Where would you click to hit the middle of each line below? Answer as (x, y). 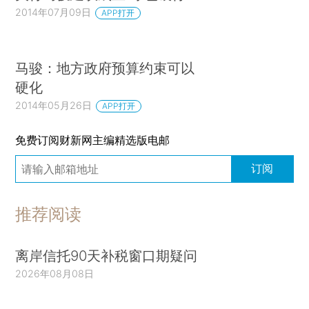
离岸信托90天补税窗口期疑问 (107, 255)
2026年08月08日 (55, 273)
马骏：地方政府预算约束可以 (105, 68)
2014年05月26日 (54, 106)
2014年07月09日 (53, 12)
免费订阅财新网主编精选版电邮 (93, 140)
